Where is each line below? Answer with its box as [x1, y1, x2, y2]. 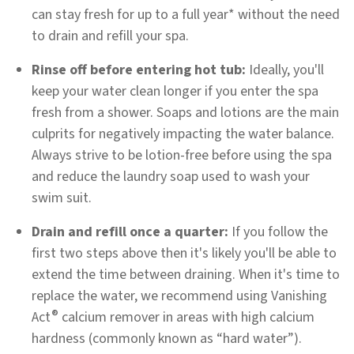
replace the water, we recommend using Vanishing [32, 286, 327, 306]
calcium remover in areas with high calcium [58, 307, 314, 327]
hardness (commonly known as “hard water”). [32, 329, 302, 348]
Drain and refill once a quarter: [32, 222, 228, 242]
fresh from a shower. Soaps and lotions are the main [32, 103, 339, 122]
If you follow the [228, 222, 328, 242]
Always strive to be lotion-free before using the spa [32, 145, 332, 165]
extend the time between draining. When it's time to [32, 265, 340, 284]
